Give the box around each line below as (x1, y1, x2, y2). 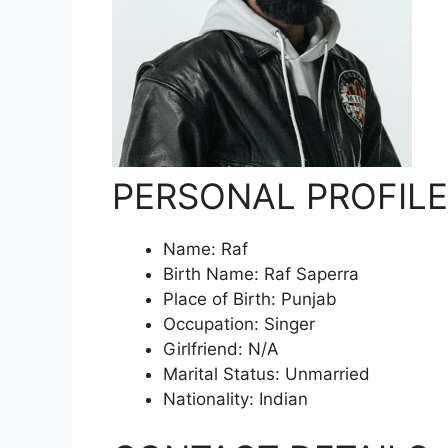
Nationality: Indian (163, 388, 308, 409)
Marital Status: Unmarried (163, 363, 370, 384)
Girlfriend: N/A (163, 338, 279, 359)
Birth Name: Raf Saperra (163, 263, 359, 284)
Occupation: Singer (163, 313, 315, 334)
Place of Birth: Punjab (163, 288, 337, 309)
